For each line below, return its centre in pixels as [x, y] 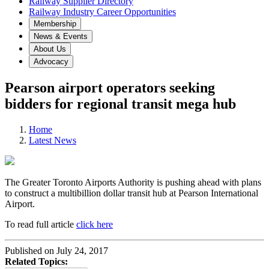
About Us [50, 49]
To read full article [41, 224]
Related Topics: [36, 261]
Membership [55, 24]
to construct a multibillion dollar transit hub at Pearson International [131, 193]
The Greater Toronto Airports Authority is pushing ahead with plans [133, 182]
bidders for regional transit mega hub [120, 104]
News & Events [61, 36]
